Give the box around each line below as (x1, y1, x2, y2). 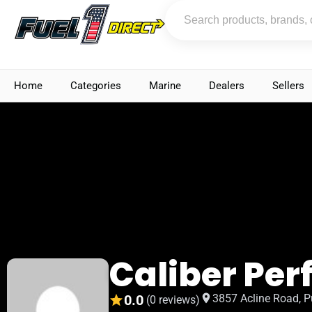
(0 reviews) (146, 293, 201, 307)
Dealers (209, 79, 244, 92)
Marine (149, 79, 181, 92)
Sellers (272, 79, 304, 92)
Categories (70, 79, 121, 92)
